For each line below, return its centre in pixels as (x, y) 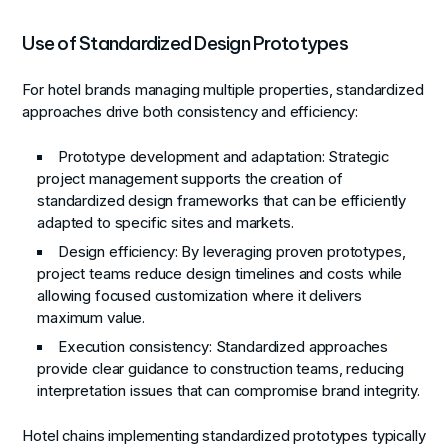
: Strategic (355, 156)
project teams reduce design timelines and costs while (220, 273)
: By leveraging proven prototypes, (290, 251)
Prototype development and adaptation (190, 156)
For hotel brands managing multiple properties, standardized (223, 90)
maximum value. (91, 317)
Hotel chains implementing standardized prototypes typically (224, 435)
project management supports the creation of (190, 178)
